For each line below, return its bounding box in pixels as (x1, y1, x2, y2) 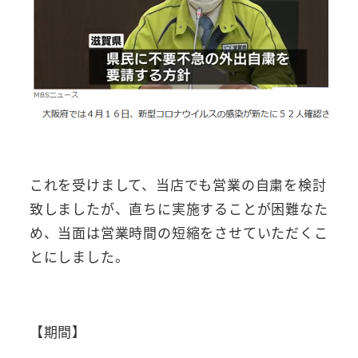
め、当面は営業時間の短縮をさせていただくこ (29, 221, 328, 242)
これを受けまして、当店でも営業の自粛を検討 (29, 173, 327, 194)
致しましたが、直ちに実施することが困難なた (29, 197, 328, 218)
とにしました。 (29, 245, 129, 266)
